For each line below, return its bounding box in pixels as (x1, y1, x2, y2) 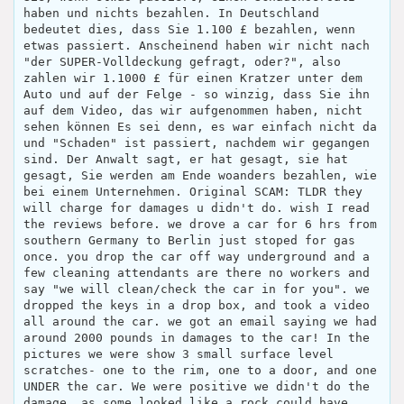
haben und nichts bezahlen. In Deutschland (23, 6, 319, 20)
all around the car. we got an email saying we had (23, 315, 377, 328)
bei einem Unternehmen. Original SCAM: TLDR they (23, 185, 363, 198)
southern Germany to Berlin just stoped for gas (23, 234, 355, 247)
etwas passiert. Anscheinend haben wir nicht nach (23, 39, 370, 52)
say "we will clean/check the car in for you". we (23, 282, 370, 296)
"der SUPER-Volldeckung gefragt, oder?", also (23, 55, 341, 69)
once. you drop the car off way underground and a (23, 250, 370, 263)
